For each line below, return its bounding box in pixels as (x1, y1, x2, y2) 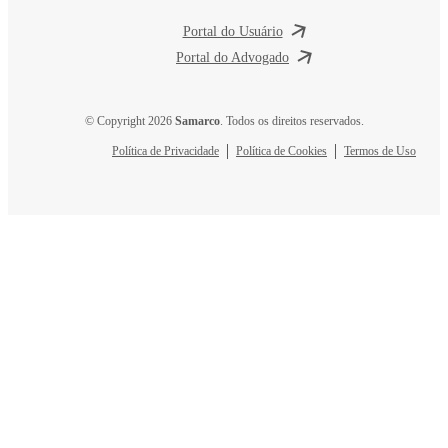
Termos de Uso (344, 143, 416, 158)
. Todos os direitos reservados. (219, 113, 364, 128)
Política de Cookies (236, 143, 327, 158)
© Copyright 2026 (84, 113, 175, 128)
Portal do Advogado (176, 49, 289, 65)
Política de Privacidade (112, 143, 219, 158)
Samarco (174, 113, 220, 128)
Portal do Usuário (182, 23, 283, 39)
